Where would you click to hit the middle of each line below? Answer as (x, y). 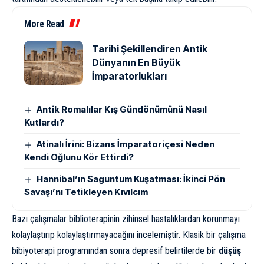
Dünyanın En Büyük (136, 63)
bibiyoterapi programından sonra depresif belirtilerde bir (115, 251)
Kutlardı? (44, 123)
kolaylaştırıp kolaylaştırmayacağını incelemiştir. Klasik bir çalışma (129, 235)
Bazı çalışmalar (39, 219)
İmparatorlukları (129, 76)
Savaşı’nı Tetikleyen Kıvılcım (86, 192)
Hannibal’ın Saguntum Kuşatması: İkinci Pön (131, 179)
